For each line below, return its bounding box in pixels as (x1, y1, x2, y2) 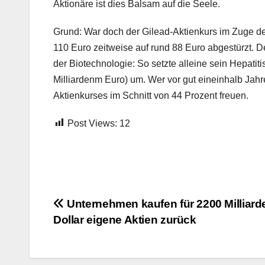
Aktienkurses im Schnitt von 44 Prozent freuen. (53, 90, 248, 101)
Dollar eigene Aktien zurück (53, 213, 196, 226)
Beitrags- (53, 196, 134, 219)
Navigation (53, 220, 151, 244)
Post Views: (67, 118, 117, 128)
